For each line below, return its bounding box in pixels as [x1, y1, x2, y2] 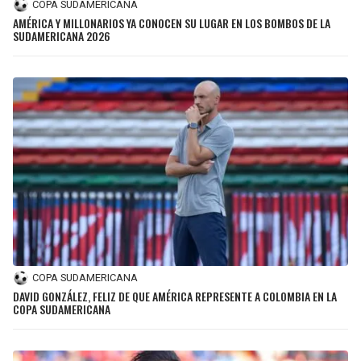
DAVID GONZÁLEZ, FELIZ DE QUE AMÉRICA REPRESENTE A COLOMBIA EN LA [13, 287, 337, 305]
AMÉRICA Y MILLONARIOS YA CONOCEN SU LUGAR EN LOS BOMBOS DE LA [13, 14, 330, 31]
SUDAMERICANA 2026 [13, 27, 110, 44]
